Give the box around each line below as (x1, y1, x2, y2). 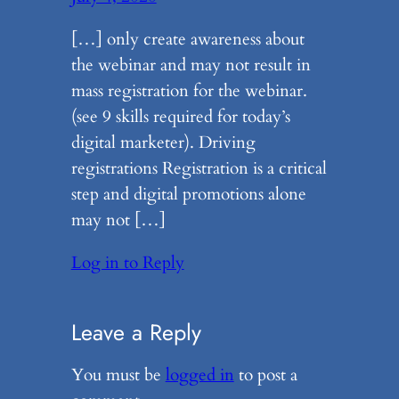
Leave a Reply (70, 315, 201, 348)
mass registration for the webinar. (70, 79, 307, 103)
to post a (233, 363, 297, 387)
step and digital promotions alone (70, 183, 306, 207)
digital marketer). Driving (70, 131, 256, 155)
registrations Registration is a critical (70, 157, 327, 181)
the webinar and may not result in (70, 53, 311, 77)
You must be (70, 363, 166, 387)
